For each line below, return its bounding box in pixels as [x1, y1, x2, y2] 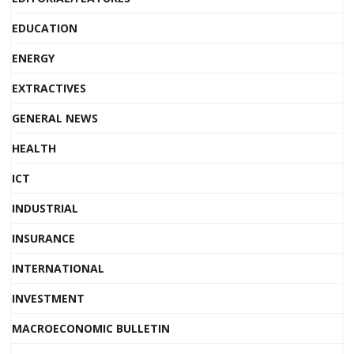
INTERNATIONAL [12, 261, 104, 276]
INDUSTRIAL [12, 201, 78, 216]
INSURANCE [12, 231, 75, 246]
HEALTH [12, 141, 56, 156]
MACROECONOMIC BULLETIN [12, 321, 170, 336]
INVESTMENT [12, 291, 85, 306]
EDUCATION [12, 21, 77, 36]
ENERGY [12, 51, 55, 66]
